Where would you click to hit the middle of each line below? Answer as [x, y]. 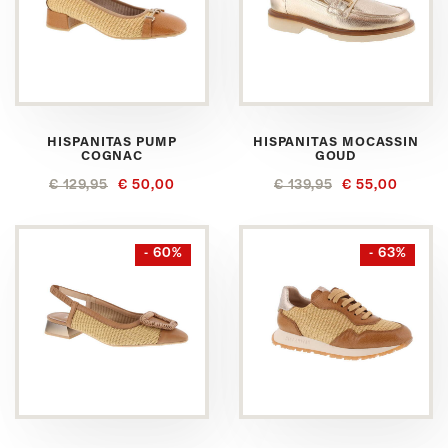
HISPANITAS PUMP [112, 142]
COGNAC [112, 156]
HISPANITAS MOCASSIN [336, 142]
